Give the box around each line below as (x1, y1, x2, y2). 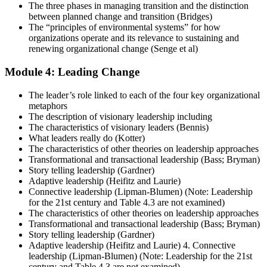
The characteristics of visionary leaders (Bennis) (29, 122, 209, 132)
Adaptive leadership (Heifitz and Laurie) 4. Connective (29, 240, 235, 250)
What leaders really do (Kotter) (29, 132, 145, 143)
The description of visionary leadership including (29, 111, 212, 122)
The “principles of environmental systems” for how (29, 22, 221, 33)
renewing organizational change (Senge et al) (29, 44, 198, 54)
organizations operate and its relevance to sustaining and (29, 33, 239, 44)
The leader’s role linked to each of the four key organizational (29, 89, 260, 100)
